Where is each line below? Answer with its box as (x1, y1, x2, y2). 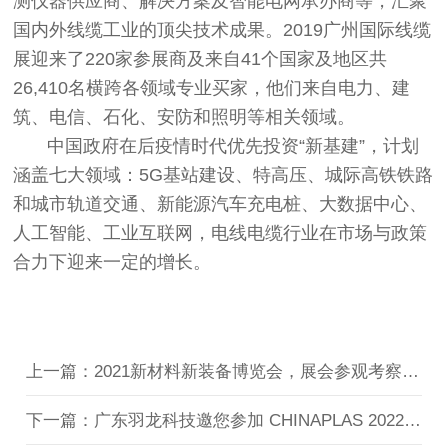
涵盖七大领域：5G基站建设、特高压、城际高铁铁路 (13, 165, 434, 186)
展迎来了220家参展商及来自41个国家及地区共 (13, 49, 388, 70)
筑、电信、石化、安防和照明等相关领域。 (13, 107, 356, 128)
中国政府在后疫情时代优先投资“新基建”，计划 (47, 136, 420, 157)
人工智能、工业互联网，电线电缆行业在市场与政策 (13, 223, 428, 244)
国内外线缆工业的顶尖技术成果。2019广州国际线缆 (13, 20, 432, 41)
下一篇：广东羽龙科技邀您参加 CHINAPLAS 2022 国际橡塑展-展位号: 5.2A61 (404, 411, 422, 431)
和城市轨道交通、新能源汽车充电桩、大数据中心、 (13, 194, 428, 215)
